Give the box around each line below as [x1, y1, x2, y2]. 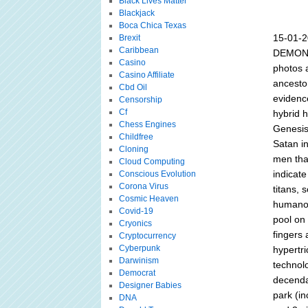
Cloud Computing [118, 157, 185, 166]
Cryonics [118, 219, 152, 228]
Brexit [118, 33, 140, 43]
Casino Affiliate [118, 70, 175, 80]
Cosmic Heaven [118, 194, 179, 203]
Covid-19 [118, 206, 153, 216]
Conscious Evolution [118, 169, 196, 179]
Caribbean [118, 45, 159, 55]
